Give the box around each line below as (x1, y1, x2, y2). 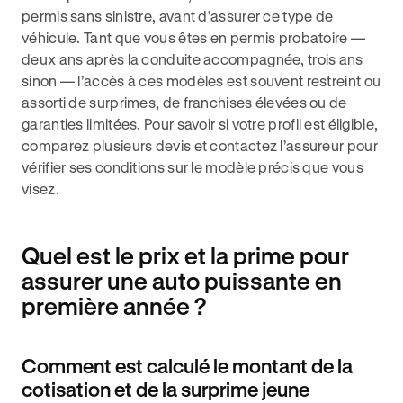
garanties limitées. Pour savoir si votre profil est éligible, (22, 115, 379, 132)
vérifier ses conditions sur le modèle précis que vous (22, 158, 363, 175)
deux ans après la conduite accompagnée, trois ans (22, 50, 363, 67)
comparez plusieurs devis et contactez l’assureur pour (22, 137, 378, 154)
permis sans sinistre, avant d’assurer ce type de (22, 7, 334, 24)
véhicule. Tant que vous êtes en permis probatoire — (22, 29, 366, 46)
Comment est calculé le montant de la (22, 354, 353, 377)
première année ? (22, 292, 207, 319)
